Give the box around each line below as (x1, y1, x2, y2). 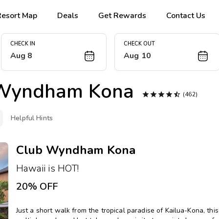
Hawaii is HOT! (16, 162, 79, 175)
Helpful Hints (11, 113, 53, 123)
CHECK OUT (124, 40, 155, 48)
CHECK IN (10, 40, 35, 48)
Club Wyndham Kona (16, 142, 135, 158)
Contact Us (166, 10, 206, 21)
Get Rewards (98, 10, 147, 21)
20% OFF (16, 180, 58, 193)
